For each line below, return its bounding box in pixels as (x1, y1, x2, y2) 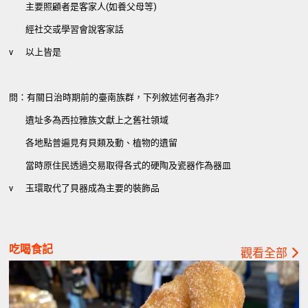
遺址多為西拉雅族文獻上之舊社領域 (25, 115, 169, 126)
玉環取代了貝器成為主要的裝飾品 (25, 183, 160, 194)
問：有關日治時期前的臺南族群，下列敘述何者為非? (9, 92, 220, 103)
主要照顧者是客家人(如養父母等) (25, 1, 157, 12)
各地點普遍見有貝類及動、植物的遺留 (25, 137, 178, 148)
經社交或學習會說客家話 (25, 24, 124, 35)
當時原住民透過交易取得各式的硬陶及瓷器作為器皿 (25, 160, 232, 171)
